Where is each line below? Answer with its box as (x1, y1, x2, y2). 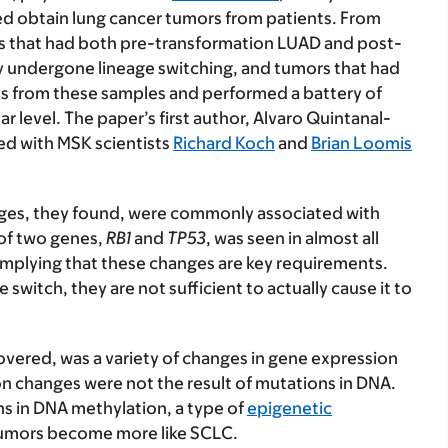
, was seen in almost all (206, 228, 379, 248)
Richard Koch (173, 133, 275, 153)
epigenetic (247, 398, 332, 418)
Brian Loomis (311, 133, 412, 153)
